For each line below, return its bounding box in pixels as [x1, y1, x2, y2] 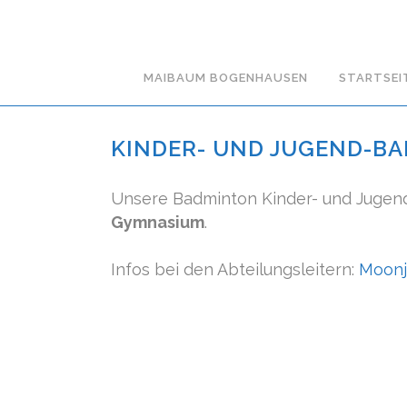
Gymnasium [111, 213, 204, 232]
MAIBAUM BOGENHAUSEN [143, 71, 308, 84]
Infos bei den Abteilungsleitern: [111, 260, 359, 279]
